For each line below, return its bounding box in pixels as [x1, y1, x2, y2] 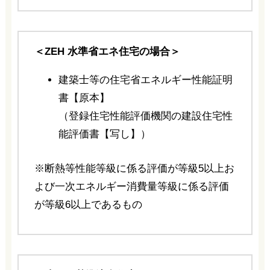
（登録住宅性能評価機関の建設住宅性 [58, 110, 233, 122]
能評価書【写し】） [58, 128, 151, 140]
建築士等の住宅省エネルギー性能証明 [58, 74, 233, 86]
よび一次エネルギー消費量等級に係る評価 [34, 181, 229, 193]
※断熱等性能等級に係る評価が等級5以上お [34, 163, 234, 175]
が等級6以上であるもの [34, 199, 142, 211]
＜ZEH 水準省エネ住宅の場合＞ [34, 46, 180, 58]
